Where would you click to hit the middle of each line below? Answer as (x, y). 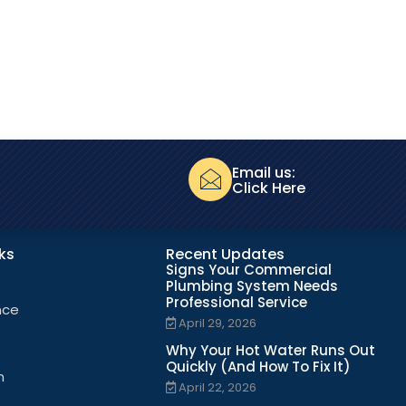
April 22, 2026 (217, 387)
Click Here (269, 188)
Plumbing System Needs (251, 285)
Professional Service (236, 302)
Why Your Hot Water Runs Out (270, 350)
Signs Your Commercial (248, 269)
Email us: (264, 172)
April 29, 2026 (217, 323)
